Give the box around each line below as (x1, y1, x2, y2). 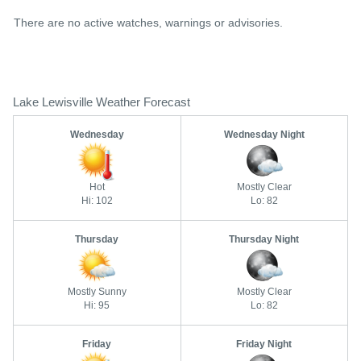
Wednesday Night (223, 129, 305, 140)
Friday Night (236, 338, 293, 350)
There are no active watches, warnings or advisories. (14, 16, 283, 29)
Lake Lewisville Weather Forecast (13, 95, 190, 109)
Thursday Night (229, 234, 300, 245)
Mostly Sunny (67, 286, 127, 297)
